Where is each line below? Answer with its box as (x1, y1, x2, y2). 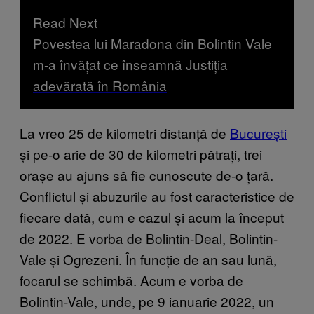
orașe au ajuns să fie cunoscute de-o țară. (20, 165, 273, 184)
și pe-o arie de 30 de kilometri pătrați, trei (20, 144, 262, 163)
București (230, 123, 287, 142)
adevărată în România (33, 75, 167, 95)
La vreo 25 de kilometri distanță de (20, 123, 230, 142)
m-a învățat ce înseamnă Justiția (33, 54, 228, 74)
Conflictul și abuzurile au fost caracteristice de (20, 186, 294, 205)
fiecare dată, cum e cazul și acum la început (20, 207, 284, 226)
